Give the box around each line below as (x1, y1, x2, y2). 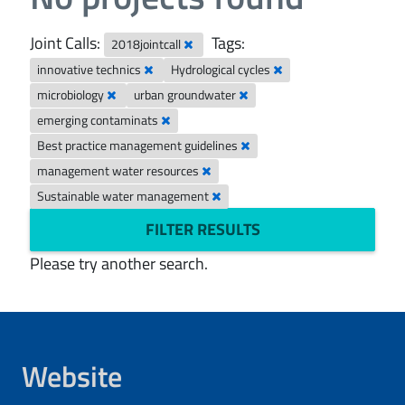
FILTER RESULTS (145, 217, 260, 241)
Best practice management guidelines (37, 137, 241, 155)
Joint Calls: (30, 31, 100, 55)
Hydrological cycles (171, 61, 274, 79)
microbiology (37, 86, 108, 104)
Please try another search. (30, 251, 208, 276)
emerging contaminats (37, 111, 162, 129)
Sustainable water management (37, 187, 212, 205)
